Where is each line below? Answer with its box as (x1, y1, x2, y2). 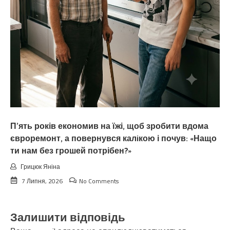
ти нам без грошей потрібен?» (10, 144, 131, 158)
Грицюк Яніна (21, 161, 60, 171)
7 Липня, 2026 (22, 176, 63, 186)
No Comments (79, 176, 119, 186)
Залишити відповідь (10, 208, 125, 227)
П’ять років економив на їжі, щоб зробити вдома (10, 119, 208, 133)
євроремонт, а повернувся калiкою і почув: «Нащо (10, 131, 217, 146)
